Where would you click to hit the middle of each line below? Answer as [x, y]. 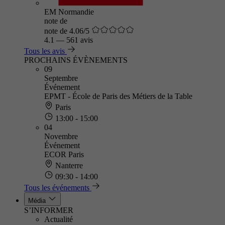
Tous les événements [57, 188]
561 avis [80, 40]
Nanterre [68, 165]
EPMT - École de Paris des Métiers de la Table [118, 96]
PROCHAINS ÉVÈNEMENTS [76, 60]
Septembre [61, 78]
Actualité [59, 219]
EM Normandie [69, 12]
